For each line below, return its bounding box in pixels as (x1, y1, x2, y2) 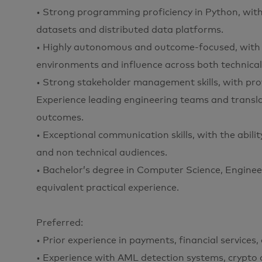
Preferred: (36, 218, 83, 227)
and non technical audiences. (36, 147, 167, 157)
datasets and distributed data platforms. (36, 25, 223, 35)
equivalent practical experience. (36, 182, 179, 192)
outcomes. (36, 112, 84, 122)
